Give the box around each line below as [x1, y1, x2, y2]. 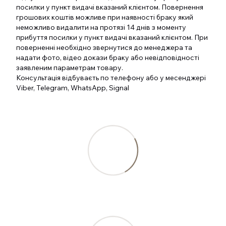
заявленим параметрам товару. [16, 63, 126, 73]
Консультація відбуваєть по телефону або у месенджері [16, 73, 206, 83]
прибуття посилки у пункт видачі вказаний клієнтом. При [16, 33, 208, 42]
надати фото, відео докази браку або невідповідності [16, 53, 199, 63]
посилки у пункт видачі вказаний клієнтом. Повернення [16, 3, 203, 12]
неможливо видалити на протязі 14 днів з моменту [16, 23, 186, 32]
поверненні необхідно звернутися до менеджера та [16, 43, 192, 52]
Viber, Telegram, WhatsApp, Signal [16, 83, 129, 93]
